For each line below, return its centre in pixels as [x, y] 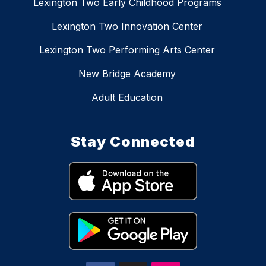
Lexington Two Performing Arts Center [127, 50]
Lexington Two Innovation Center [127, 26]
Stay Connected [133, 142]
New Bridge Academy [127, 74]
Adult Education [127, 98]
